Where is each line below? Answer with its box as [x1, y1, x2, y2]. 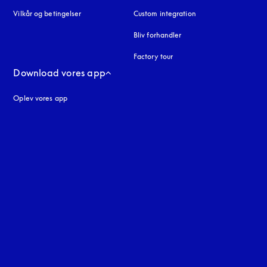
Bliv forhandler [133, 30, 182, 39]
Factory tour [133, 52, 173, 61]
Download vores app [13, 67, 105, 79]
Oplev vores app [13, 94, 67, 103]
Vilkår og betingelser [13, 9, 82, 18]
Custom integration [133, 9, 196, 18]
